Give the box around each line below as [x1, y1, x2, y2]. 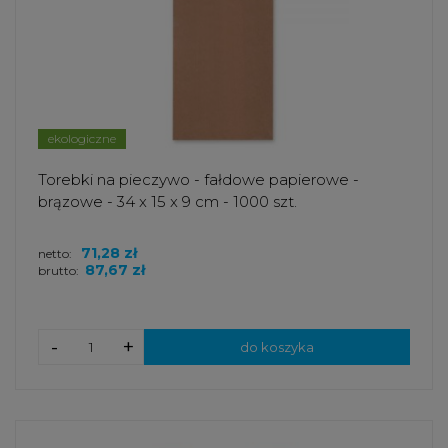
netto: [38, 246, 75, 262]
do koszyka [240, 339, 314, 356]
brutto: [38, 263, 79, 279]
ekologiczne [48, 131, 116, 147]
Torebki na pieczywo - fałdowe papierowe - [38, 170, 359, 190]
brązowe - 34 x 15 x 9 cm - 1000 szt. [38, 192, 297, 212]
